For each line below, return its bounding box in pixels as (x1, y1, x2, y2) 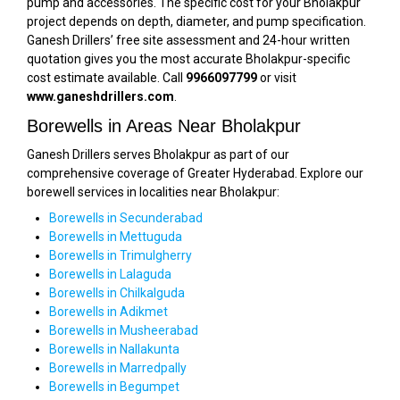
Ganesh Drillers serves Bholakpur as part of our (27, 146, 289, 162)
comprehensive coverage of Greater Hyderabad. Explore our (27, 165, 363, 180)
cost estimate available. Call (27, 70, 186, 85)
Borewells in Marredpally (49, 360, 187, 375)
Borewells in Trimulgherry (49, 247, 192, 262)
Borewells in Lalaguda (49, 266, 171, 281)
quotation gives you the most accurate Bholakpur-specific (27, 51, 350, 66)
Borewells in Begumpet (49, 379, 179, 394)
